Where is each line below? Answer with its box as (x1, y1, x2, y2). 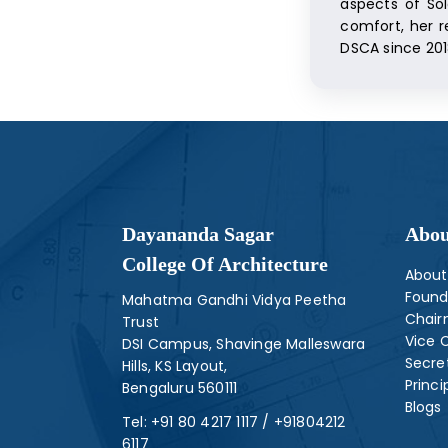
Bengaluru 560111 (122, 378, 238, 399)
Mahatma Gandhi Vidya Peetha (122, 290, 347, 311)
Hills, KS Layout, (122, 356, 228, 377)
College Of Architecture (122, 253, 328, 276)
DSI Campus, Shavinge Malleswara (122, 334, 366, 355)
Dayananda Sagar (122, 223, 274, 246)
